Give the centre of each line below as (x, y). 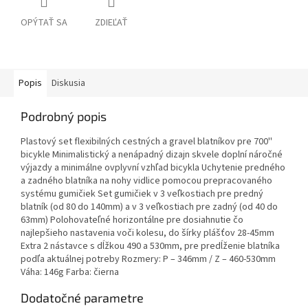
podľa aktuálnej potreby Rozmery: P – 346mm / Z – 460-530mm (148, 260)
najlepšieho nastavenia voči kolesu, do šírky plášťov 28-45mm (147, 233)
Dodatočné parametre (82, 298)
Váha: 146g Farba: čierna (70, 273)
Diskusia (68, 84)
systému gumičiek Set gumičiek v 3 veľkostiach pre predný (142, 194)
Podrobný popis (64, 117)
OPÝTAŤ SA (44, 23)
